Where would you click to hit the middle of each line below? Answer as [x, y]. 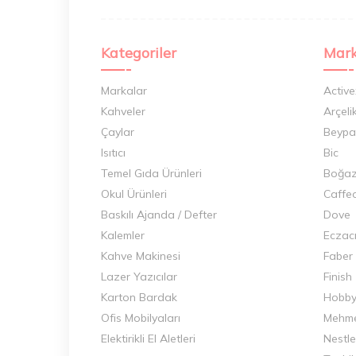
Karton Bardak [139, 297]
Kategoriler [139, 52]
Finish [338, 276]
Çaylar [118, 132]
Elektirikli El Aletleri [148, 338]
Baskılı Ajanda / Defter [159, 214]
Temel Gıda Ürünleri [151, 173]
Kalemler [123, 235]
